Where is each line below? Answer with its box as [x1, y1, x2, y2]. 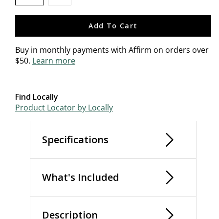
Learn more [32, 55, 75, 66]
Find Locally [15, 91, 58, 102]
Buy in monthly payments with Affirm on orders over [15, 44, 209, 55]
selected [29, 5, 61, 16]
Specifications [42, 133, 109, 146]
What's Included [42, 171, 119, 184]
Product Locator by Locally [15, 102, 113, 113]
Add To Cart [88, 21, 138, 30]
